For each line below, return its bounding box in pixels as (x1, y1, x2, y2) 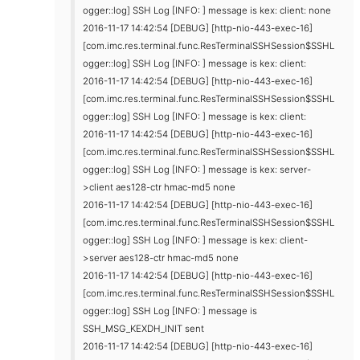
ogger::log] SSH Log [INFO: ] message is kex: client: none (83, 4, 331, 16)
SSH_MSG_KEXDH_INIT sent (83, 322, 204, 334)
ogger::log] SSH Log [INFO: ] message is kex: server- (83, 163, 311, 175)
